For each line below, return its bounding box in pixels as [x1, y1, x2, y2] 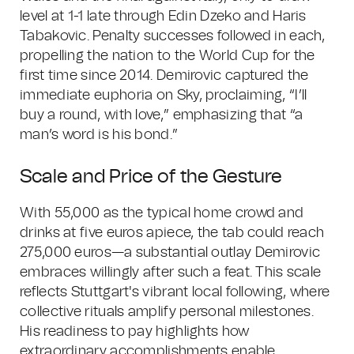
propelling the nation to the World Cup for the [20, 49, 315, 63]
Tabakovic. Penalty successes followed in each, [20, 29, 326, 43]
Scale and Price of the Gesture [20, 168, 282, 186]
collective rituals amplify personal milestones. [20, 305, 314, 319]
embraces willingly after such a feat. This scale [20, 265, 322, 280]
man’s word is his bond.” [20, 128, 179, 142]
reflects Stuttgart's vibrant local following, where [20, 285, 330, 299]
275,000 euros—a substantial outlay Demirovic [20, 246, 321, 260]
